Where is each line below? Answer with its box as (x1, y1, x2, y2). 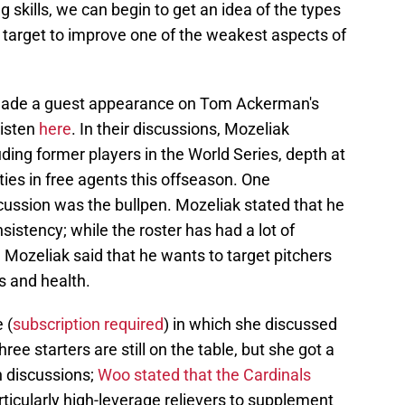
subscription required (13, 315, 164, 334)
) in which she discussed (164, 315, 337, 334)
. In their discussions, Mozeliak (71, 119, 289, 139)
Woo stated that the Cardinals (98, 365, 311, 385)
